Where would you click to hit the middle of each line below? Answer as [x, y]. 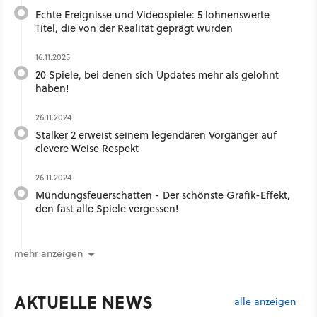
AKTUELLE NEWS [84, 302]
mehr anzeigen [48, 254]
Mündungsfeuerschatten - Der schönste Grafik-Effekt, [163, 195]
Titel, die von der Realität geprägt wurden [134, 28]
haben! [52, 88]
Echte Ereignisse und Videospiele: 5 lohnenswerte [152, 15]
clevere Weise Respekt [87, 148]
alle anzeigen [265, 301]
